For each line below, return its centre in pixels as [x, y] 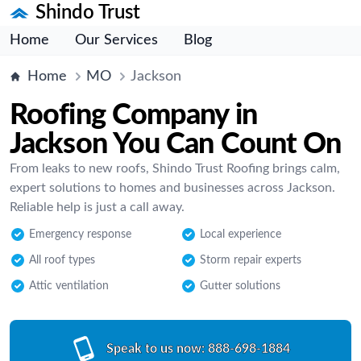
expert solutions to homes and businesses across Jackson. [172, 188]
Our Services [116, 40]
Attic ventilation [69, 286]
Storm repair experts [251, 260]
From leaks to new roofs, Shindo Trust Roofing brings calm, [175, 168]
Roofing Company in [133, 115]
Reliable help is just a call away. [97, 207]
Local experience [241, 234]
